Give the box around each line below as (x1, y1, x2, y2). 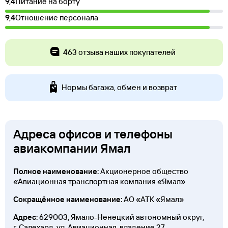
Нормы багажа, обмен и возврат (61, 82, 177, 93)
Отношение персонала (15, 13, 98, 22)
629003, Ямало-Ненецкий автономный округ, (38, 212, 204, 222)
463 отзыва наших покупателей (63, 47, 176, 57)
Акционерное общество (99, 166, 188, 177)
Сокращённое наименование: (13, 194, 122, 205)
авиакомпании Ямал (13, 140, 131, 156)
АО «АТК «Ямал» (122, 194, 184, 205)
